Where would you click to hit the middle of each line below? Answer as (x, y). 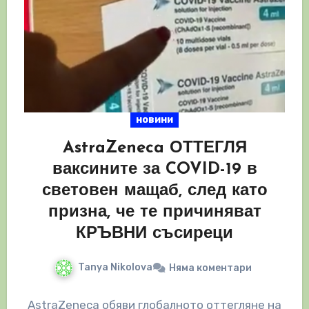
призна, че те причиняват (154, 213)
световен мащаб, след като (154, 191)
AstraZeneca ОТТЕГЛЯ (154, 149)
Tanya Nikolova (115, 268)
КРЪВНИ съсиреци (154, 234)
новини (154, 120)
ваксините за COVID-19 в (154, 170)
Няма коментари (210, 268)
